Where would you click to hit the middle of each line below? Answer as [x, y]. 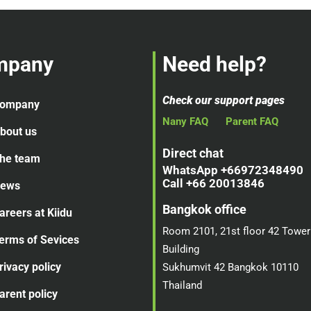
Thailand [182, 286]
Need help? [215, 65]
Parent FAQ [252, 121]
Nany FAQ [185, 121]
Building [181, 250]
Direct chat [193, 153]
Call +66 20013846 [213, 183]
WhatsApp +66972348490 [233, 170]
